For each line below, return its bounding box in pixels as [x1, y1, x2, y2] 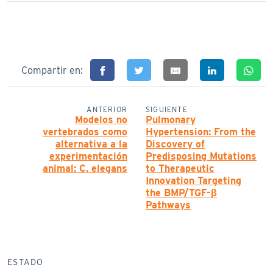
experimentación [49, 150, 127, 162]
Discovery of [146, 138, 205, 150]
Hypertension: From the [146, 126, 256, 138]
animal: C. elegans [43, 162, 127, 174]
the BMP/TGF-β [146, 186, 217, 199]
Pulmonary [146, 113, 196, 126]
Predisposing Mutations [146, 150, 257, 162]
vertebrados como [43, 126, 127, 138]
